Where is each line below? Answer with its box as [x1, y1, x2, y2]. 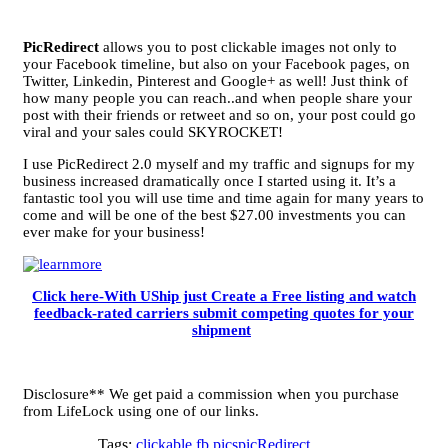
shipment [192, 322, 251, 338]
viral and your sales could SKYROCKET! [23, 124, 283, 140]
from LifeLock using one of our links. [23, 403, 259, 419]
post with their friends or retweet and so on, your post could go [23, 107, 416, 123]
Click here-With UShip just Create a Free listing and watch [32, 288, 416, 304]
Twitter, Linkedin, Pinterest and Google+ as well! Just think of [23, 73, 408, 89]
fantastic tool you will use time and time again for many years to [23, 190, 424, 206]
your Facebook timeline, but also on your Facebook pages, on [23, 56, 410, 72]
